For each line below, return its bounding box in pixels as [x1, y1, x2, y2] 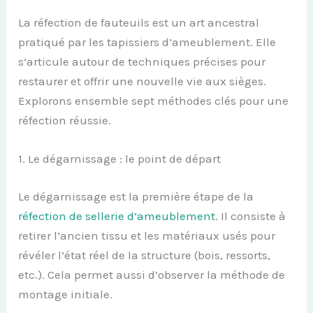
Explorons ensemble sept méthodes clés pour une [18, 94, 289, 108]
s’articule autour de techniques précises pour [18, 54, 266, 69]
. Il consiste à [215, 208, 286, 223]
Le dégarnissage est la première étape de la [18, 189, 254, 203]
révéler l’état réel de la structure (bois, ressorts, [18, 247, 271, 262]
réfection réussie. [18, 113, 112, 128]
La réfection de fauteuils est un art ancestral [18, 15, 260, 30]
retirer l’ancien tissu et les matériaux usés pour [18, 228, 276, 242]
